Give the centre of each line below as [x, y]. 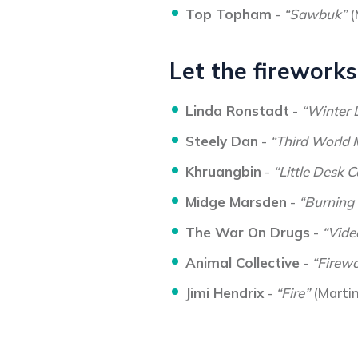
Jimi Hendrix [225, 293]
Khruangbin [223, 171]
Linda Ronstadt [237, 111]
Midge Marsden [236, 202]
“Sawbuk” [315, 14]
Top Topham [229, 14]
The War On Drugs [248, 232]
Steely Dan [222, 141]
